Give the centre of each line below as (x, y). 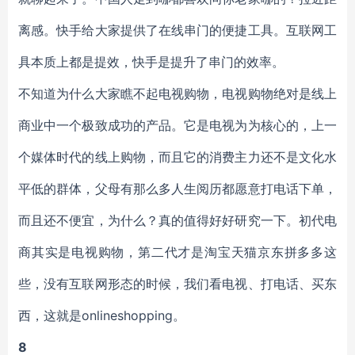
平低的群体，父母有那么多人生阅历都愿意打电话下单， (177, 189)
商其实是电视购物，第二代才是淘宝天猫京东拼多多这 (177, 252)
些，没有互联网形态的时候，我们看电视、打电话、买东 (177, 284)
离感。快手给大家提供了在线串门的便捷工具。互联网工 (177, 30)
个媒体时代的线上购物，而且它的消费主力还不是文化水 (177, 157)
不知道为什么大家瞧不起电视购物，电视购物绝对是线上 (177, 94)
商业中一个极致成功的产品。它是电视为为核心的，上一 (177, 125)
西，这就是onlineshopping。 (102, 315)
